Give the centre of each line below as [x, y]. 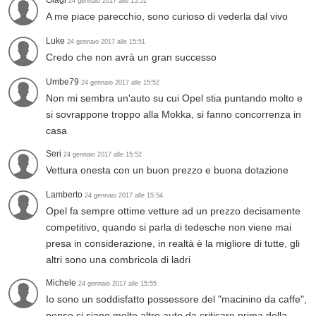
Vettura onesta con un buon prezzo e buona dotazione [167, 170]
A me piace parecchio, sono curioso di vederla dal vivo [167, 17]
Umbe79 [63, 82]
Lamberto [65, 195]
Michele [62, 283]
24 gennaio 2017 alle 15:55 [117, 284]
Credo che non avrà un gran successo [131, 57]
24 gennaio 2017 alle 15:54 [124, 196]
